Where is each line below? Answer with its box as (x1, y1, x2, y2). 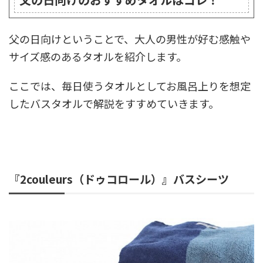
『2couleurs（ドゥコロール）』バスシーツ (9, 171, 229, 187)
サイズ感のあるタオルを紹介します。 (9, 49, 187, 65)
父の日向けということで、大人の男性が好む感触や (9, 31, 251, 47)
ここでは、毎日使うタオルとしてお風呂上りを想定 (9, 78, 251, 94)
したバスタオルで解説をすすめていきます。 (9, 96, 219, 112)
